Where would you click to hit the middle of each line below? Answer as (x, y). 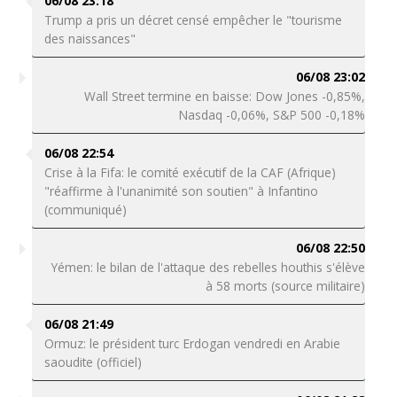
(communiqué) (85, 210)
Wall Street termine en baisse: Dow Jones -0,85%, (225, 96)
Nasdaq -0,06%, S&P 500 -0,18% (272, 115)
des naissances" (90, 39)
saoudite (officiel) (94, 362)
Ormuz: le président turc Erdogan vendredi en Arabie (192, 343)
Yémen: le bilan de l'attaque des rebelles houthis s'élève (209, 267)
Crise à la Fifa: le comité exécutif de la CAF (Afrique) (190, 172)
